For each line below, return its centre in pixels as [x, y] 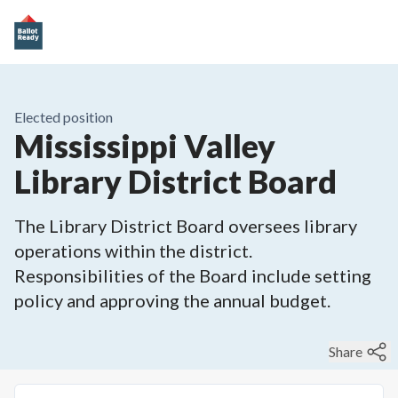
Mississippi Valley [145, 146]
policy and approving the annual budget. [172, 300]
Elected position [64, 117]
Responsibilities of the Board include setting [193, 275]
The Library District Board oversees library [186, 226]
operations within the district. [133, 251]
